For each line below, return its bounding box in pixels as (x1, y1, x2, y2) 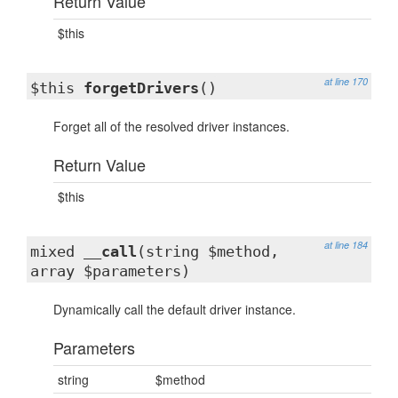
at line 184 (324, 238, 368, 251)
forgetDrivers (84, 79, 199, 97)
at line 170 (324, 75, 368, 88)
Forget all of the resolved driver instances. (53, 117, 290, 135)
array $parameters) (30, 262, 190, 280)
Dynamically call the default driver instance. (53, 300, 296, 318)
